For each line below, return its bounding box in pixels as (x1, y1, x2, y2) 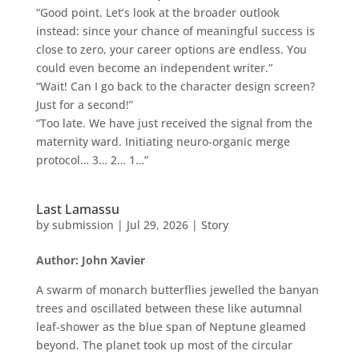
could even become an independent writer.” (35, 59, 272, 75)
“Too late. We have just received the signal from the (35, 115, 313, 131)
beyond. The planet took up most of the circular (35, 337, 292, 353)
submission (51, 216, 114, 232)
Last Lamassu (35, 200, 119, 218)
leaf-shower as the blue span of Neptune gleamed (35, 318, 306, 334)
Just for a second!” (35, 96, 133, 112)
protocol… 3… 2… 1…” (35, 151, 148, 167)
